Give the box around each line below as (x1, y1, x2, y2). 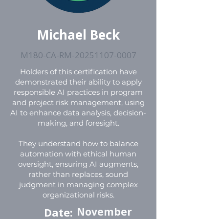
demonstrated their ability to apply (15, 77, 142, 87)
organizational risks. (42, 190, 114, 199)
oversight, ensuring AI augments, (18, 159, 138, 169)
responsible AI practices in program (14, 88, 143, 97)
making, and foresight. (37, 118, 119, 128)
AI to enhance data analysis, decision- (10, 108, 146, 117)
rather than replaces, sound (28, 170, 128, 179)
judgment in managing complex (19, 180, 138, 189)
